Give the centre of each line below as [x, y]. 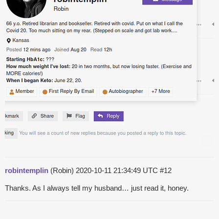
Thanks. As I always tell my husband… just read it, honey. [97, 188]
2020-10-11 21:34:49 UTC [118, 171]
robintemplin [27, 171]
